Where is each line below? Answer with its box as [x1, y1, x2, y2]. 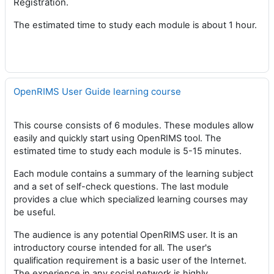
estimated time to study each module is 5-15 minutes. [13, 146, 242, 157]
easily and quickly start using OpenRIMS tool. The [13, 133, 221, 144]
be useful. [13, 207, 56, 218]
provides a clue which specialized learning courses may [13, 194, 248, 205]
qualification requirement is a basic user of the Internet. [13, 255, 246, 266]
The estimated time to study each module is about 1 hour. [13, 20, 257, 31]
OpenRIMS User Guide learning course [13, 86, 181, 97]
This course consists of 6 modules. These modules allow [13, 120, 254, 131]
